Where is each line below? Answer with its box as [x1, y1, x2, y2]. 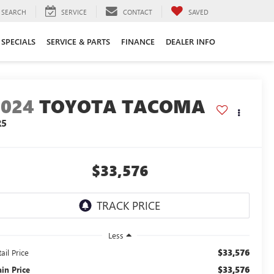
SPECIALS [1, 35, 35, 46]
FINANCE [121, 35, 155, 46]
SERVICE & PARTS [46, 35, 110, 46]
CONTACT [123, 7, 152, 17]
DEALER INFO [166, 35, 215, 46]
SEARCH [1, 7, 26, 17]
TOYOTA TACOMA [39, 94, 206, 119]
